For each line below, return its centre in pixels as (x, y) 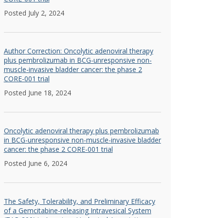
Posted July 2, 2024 (34, 13)
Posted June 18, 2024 (37, 93)
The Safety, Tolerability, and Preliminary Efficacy (79, 201)
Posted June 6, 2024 (35, 163)
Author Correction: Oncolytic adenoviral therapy (78, 51)
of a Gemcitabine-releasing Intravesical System (77, 210)
